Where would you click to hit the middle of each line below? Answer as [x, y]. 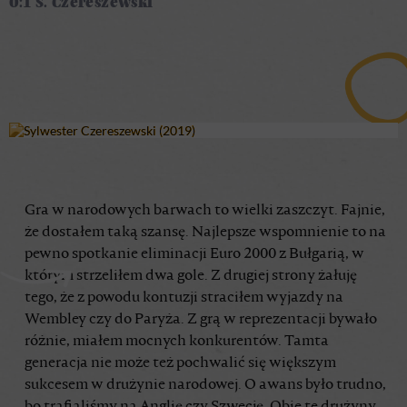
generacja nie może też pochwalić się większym [180, 363]
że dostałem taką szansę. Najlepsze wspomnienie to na [205, 232]
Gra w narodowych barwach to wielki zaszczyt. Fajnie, [205, 210]
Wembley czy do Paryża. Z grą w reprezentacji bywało [201, 319]
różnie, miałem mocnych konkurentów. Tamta [177, 341]
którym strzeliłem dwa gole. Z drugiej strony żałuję [191, 276]
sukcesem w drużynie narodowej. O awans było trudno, [205, 385]
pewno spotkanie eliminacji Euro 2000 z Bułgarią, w [194, 254]
